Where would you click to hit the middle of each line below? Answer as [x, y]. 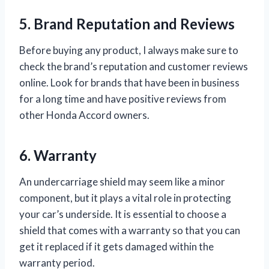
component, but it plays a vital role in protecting [125, 198]
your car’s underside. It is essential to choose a [123, 214]
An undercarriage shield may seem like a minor [122, 181]
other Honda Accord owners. [84, 115]
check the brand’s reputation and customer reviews [134, 66]
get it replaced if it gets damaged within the [116, 246]
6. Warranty [58, 155]
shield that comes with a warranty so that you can [130, 230]
